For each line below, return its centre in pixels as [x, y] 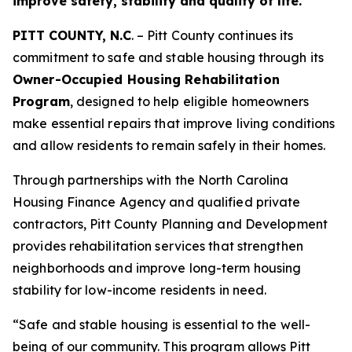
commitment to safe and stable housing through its [168, 57]
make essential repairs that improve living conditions [174, 123]
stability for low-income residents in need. [140, 290]
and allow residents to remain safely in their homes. [169, 145]
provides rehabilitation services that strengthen [158, 246]
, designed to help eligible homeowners [189, 101]
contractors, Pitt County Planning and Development [170, 224]
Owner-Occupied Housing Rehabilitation [146, 79]
